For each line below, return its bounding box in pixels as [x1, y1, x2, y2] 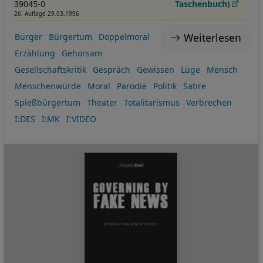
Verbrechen [186, 97, 232, 109]
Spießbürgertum [14, 97, 80, 109]
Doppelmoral [98, 31, 150, 43]
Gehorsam [61, 48, 102, 59]
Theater [86, 97, 117, 109]
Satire [183, 80, 206, 92]
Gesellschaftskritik [14, 64, 86, 76]
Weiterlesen [183, 31, 241, 45]
